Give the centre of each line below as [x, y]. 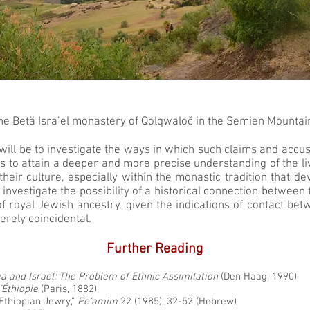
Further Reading [155, 249]
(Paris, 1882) [69, 289]
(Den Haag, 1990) [259, 277]
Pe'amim [96, 302]
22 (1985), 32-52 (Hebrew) [177, 302]
